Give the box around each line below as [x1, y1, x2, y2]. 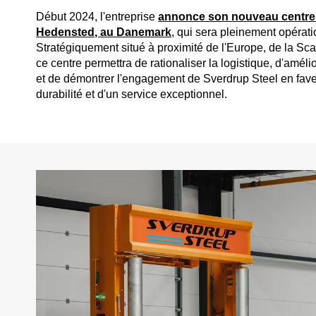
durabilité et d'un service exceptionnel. [36, 88, 228, 101]
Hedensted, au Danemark [36, 26, 172, 39]
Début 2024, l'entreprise [36, 11, 159, 23]
